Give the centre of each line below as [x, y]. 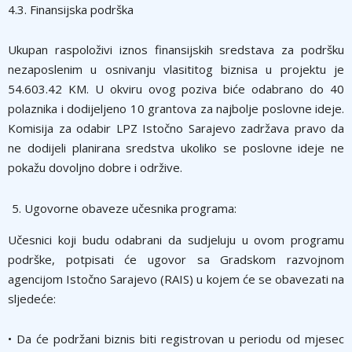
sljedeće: [32, 298]
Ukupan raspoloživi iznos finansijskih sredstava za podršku [176, 49]
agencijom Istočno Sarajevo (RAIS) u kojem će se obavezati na [176, 279]
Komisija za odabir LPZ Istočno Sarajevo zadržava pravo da [176, 128]
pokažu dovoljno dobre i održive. [95, 167]
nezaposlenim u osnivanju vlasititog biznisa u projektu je [176, 69]
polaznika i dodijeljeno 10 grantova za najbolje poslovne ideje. [176, 108]
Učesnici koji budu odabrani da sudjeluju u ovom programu [176, 239]
